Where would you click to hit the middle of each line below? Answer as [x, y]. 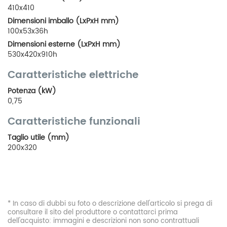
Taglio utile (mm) [39, 137]
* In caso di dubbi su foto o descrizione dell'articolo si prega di [110, 204]
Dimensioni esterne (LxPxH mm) [64, 44]
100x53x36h [28, 31]
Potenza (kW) [32, 91]
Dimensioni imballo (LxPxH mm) [63, 21]
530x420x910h [32, 54]
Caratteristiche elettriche [73, 75]
